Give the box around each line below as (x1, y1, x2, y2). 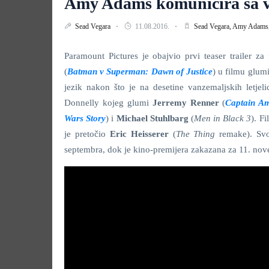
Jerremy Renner (152, 97, 223, 107)
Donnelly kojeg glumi (64, 97, 153, 107)
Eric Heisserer (109, 128, 169, 139)
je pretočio (64, 128, 110, 139)
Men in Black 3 (193, 113, 252, 123)
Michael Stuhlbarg (116, 113, 189, 123)
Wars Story (64, 113, 106, 123)
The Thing (175, 128, 220, 139)
